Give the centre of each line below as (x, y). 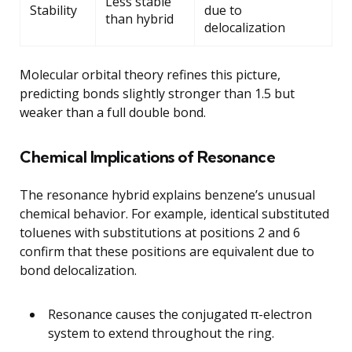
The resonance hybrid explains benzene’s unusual (167, 194)
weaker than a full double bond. (113, 112)
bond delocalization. (78, 270)
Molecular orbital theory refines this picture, (150, 74)
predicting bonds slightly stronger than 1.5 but (157, 93)
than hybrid (139, 18)
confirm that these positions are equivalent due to (167, 251)
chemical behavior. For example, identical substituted (174, 213)
